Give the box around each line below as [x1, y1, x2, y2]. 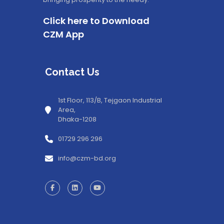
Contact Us [44, 66, 99, 78]
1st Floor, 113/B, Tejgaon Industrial [57, 95, 162, 105]
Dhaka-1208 [57, 114, 96, 124]
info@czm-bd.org [57, 153, 116, 163]
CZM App [43, 28, 84, 41]
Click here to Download [43, 14, 149, 27]
